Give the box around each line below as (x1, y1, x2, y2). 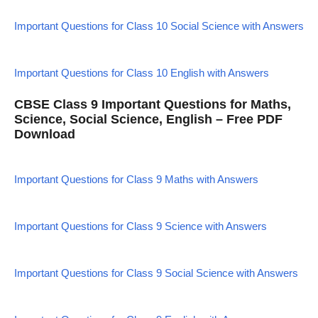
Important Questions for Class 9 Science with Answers (14, 219, 267, 232)
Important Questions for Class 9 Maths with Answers (14, 172, 258, 185)
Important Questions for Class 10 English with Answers (14, 67, 269, 79)
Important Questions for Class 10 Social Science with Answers (14, 20, 304, 32)
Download (14, 126, 75, 141)
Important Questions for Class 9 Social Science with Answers (14, 266, 298, 279)
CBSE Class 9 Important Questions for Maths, (14, 97, 291, 111)
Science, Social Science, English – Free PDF (14, 111, 283, 126)
